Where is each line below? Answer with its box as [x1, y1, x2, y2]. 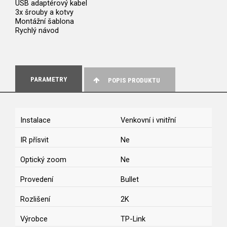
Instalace [20, 116, 51, 125]
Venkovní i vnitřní [121, 116, 176, 125]
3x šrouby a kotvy [15, 8, 73, 17]
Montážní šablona [15, 17, 74, 26]
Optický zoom [20, 155, 66, 165]
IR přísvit [20, 135, 49, 145]
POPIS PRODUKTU [108, 77, 161, 85]
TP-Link [121, 214, 145, 224]
